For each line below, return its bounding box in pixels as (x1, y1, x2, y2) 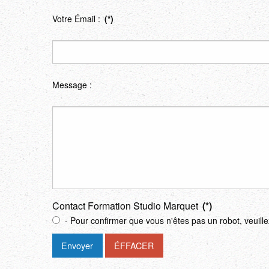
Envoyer (61, 239, 94, 252)
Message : (52, 79, 92, 91)
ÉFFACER (114, 239, 154, 252)
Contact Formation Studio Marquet (52, 199, 201, 213)
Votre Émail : (52, 13, 103, 25)
